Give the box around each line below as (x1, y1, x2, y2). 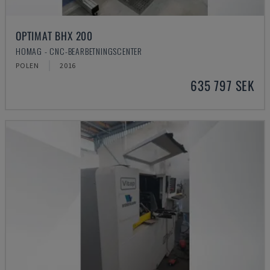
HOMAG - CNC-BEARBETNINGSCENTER (16, 45, 142, 57)
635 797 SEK (190, 76, 254, 95)
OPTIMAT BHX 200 (16, 28, 93, 43)
